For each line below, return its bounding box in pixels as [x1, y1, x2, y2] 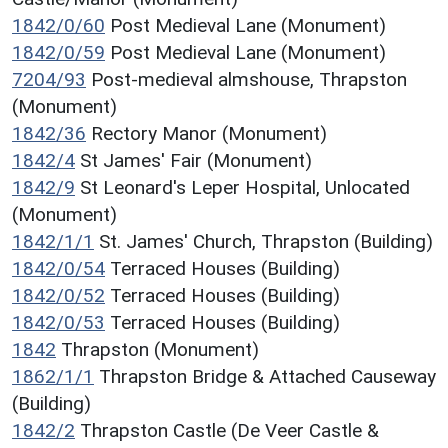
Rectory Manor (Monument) [91, 121, 327, 145]
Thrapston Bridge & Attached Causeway [99, 364, 436, 388]
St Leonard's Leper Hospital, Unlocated [80, 175, 410, 199]
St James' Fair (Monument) [80, 148, 312, 172]
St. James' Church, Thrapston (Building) [99, 229, 433, 253]
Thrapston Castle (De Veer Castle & [80, 418, 379, 442]
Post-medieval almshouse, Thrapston [91, 67, 407, 91]
